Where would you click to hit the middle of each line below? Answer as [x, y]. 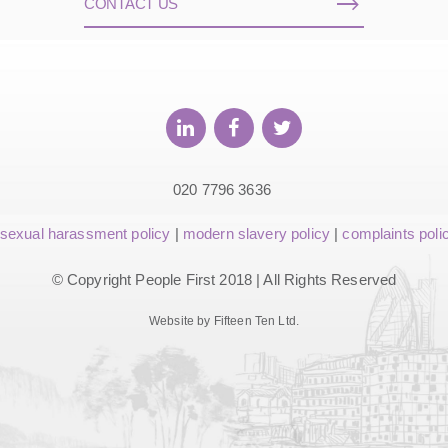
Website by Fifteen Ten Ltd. [224, 321]
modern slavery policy [256, 234]
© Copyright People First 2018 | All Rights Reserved [224, 280]
